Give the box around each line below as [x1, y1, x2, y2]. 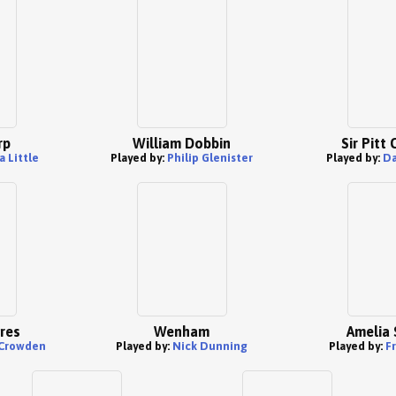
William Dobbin [132, 135, 231, 151]
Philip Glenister [166, 151, 253, 164]
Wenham [153, 324, 209, 339]
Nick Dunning [171, 339, 247, 353]
